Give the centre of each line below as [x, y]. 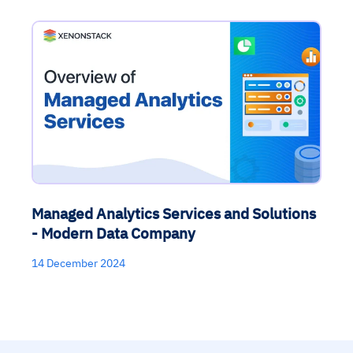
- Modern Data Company [113, 233]
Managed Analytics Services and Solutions [174, 214]
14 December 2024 [78, 264]
